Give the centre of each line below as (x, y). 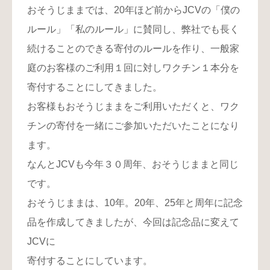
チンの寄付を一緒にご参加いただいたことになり (133, 126)
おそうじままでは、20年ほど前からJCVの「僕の (133, 10)
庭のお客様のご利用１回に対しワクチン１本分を (133, 68)
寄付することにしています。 (90, 261)
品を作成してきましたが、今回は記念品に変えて (133, 222)
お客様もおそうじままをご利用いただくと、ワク (133, 107)
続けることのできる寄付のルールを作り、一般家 (133, 49)
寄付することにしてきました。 (95, 87)
